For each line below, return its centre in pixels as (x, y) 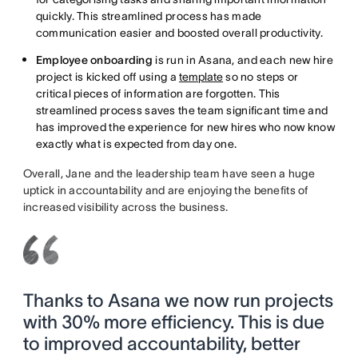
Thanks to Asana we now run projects (178, 301)
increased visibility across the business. (125, 207)
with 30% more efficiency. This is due (173, 322)
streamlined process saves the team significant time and (182, 111)
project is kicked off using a (107, 77)
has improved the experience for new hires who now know (185, 127)
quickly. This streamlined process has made (149, 16)
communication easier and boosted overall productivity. (179, 33)
